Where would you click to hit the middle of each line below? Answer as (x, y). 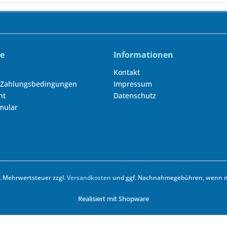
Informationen (143, 55)
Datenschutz (135, 96)
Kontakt (127, 72)
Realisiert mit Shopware (113, 199)
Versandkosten (89, 178)
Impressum (133, 84)
